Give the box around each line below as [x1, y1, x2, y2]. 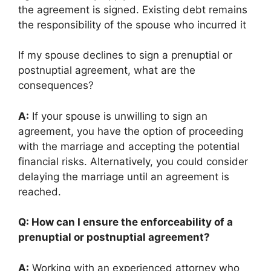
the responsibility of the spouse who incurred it [18, 18, 246, 31]
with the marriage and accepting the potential [18, 140, 240, 152]
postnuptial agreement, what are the [18, 64, 195, 76]
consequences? [18, 79, 94, 91]
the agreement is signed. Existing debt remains [18, 3, 247, 16]
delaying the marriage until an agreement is [18, 170, 229, 183]
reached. [18, 185, 61, 198]
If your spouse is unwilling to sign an [29, 109, 207, 122]
